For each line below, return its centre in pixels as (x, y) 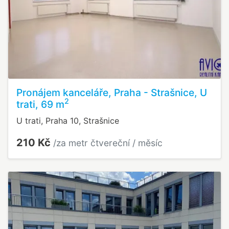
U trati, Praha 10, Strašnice (68, 120)
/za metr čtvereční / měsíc (108, 143)
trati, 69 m (40, 104)
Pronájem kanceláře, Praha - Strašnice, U (112, 92)
